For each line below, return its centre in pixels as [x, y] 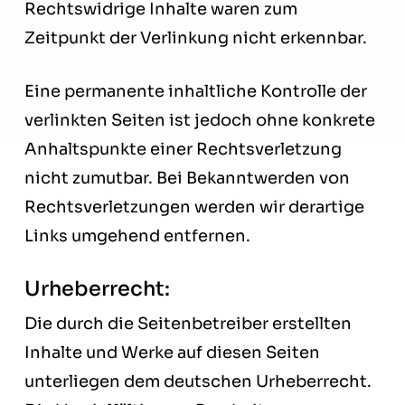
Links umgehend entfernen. [137, 236]
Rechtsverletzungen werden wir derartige [194, 207]
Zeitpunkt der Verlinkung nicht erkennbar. [195, 38]
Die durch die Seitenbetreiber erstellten [188, 324]
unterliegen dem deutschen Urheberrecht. [198, 382]
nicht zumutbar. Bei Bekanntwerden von [187, 179]
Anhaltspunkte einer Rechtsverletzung [183, 150]
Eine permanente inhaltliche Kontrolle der [195, 92]
